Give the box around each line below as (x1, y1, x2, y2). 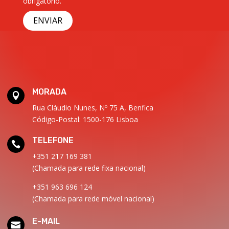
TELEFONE (32, 135, 74, 146)
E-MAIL (32, 216, 60, 226)
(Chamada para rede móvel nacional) (32, 194, 154, 204)
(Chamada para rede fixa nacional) (32, 163, 146, 173)
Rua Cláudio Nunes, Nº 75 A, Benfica (32, 103, 153, 113)
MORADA (32, 87, 66, 97)
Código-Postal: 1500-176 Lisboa (32, 114, 138, 125)
